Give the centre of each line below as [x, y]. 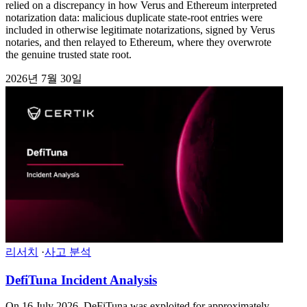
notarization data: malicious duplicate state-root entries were [134, 17]
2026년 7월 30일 [44, 78]
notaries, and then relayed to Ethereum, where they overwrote [138, 42]
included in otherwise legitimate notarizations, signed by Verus [140, 29]
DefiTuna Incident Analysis [81, 280]
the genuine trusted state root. [69, 54]
